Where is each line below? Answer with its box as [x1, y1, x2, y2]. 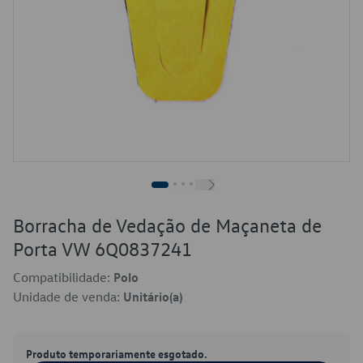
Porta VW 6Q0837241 [13, 237, 192, 261]
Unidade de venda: [13, 288, 123, 305]
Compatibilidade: [13, 269, 113, 285]
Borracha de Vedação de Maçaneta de [13, 213, 322, 237]
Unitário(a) [123, 288, 182, 305]
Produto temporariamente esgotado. [26, 346, 207, 361]
